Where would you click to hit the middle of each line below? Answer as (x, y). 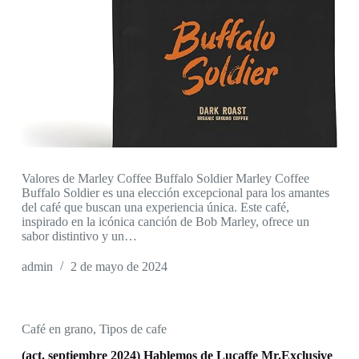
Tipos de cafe (133, 329)
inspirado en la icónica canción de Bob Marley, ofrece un (165, 222)
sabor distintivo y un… (79, 236)
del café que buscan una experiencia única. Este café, (155, 208)
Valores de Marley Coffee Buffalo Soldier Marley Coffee (165, 179)
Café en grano (57, 329)
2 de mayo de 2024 (119, 267)
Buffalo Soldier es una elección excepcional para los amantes (175, 193)
